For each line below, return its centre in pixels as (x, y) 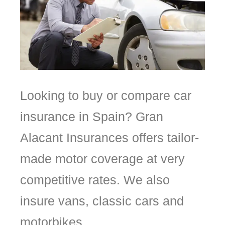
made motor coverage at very (102, 158)
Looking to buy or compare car (106, 95)
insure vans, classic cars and (102, 201)
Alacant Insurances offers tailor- (109, 137)
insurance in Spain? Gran (92, 116)
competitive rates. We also (95, 180)
